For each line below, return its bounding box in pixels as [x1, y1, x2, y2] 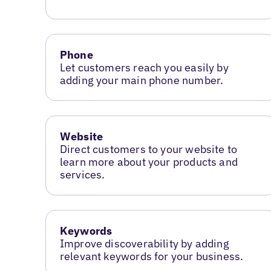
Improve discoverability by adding [59, 236, 229, 250]
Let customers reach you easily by [59, 60, 229, 74]
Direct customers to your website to [59, 142, 238, 156]
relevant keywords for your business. [59, 249, 244, 263]
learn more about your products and [59, 154, 238, 169]
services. [59, 167, 105, 181]
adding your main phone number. [59, 73, 224, 87]
